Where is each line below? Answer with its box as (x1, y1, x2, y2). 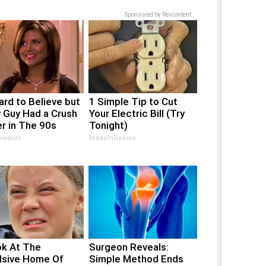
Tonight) (89, 119, 128, 131)
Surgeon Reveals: (89, 240, 169, 253)
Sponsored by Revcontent (125, 11, 191, 18)
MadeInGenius (89, 134, 137, 142)
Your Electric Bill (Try (89, 107, 185, 119)
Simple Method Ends (89, 252, 184, 265)
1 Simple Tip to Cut (89, 95, 178, 107)
